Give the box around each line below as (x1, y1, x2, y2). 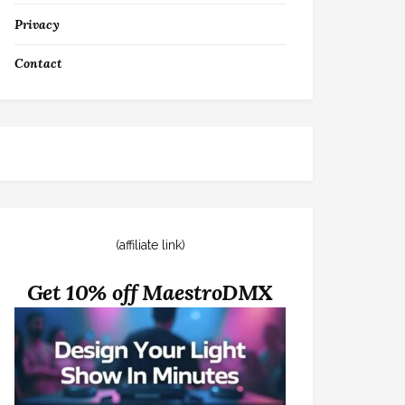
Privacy (14, 16, 60, 33)
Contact (14, 55, 62, 71)
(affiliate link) (115, 238, 185, 252)
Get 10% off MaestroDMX (26, 278, 274, 306)
